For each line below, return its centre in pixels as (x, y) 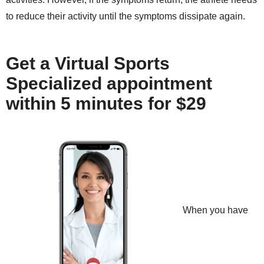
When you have (215, 210)
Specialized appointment (109, 84)
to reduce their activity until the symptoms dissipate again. (126, 16)
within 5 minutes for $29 (106, 104)
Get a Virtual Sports (88, 64)
